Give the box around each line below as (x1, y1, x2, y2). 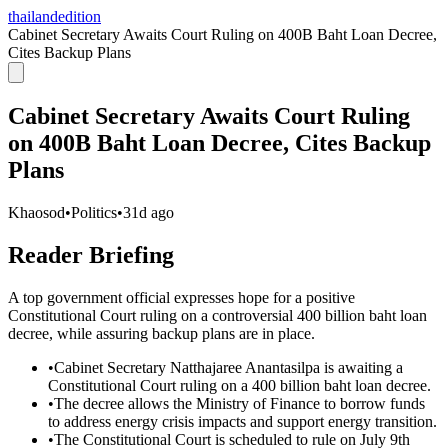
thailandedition (8, 8, 101, 25)
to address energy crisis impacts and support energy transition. (48, 412, 437, 430)
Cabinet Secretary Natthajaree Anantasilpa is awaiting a (54, 358, 403, 376)
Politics (71, 203, 117, 221)
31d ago (123, 203, 174, 221)
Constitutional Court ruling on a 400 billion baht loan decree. (48, 376, 431, 394)
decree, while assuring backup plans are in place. (8, 324, 315, 342)
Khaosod (8, 203, 65, 221)
